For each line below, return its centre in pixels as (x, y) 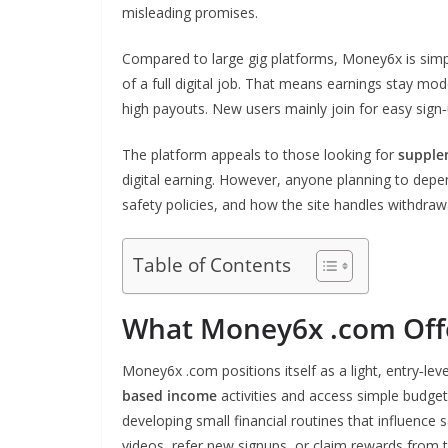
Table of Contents (212, 265)
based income (169, 395)
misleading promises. (190, 12)
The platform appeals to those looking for (260, 154)
